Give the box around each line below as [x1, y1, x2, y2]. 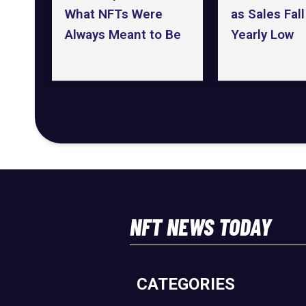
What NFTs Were [64, 5, 163, 22]
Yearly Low [230, 26, 294, 42]
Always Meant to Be [64, 26, 181, 42]
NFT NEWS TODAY [130, 212, 271, 240]
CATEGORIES [136, 275, 235, 294]
